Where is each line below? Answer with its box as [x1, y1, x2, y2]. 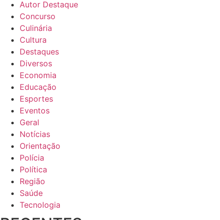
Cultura [20, 34, 47, 45]
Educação [20, 82, 56, 92]
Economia [20, 70, 56, 80]
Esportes [20, 93, 53, 104]
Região [20, 176, 45, 186]
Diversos [20, 58, 52, 68]
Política [20, 164, 47, 174]
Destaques [20, 46, 59, 56]
